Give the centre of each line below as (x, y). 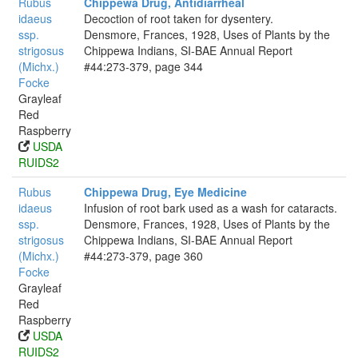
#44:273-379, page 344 (143, 66)
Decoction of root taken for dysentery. (179, 18)
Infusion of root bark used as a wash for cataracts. (211, 208)
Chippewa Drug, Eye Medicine (165, 192)
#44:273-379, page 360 (143, 256)
